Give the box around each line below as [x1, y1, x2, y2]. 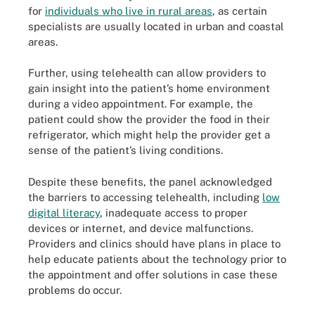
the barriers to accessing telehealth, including [28, 191, 262, 203]
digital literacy [28, 206, 100, 219]
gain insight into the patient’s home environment [28, 82, 270, 94]
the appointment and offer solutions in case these [28, 268, 278, 281]
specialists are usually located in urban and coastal [28, 20, 284, 32]
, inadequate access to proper [100, 206, 247, 219]
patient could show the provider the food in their [28, 113, 270, 125]
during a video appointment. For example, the [28, 98, 253, 110]
